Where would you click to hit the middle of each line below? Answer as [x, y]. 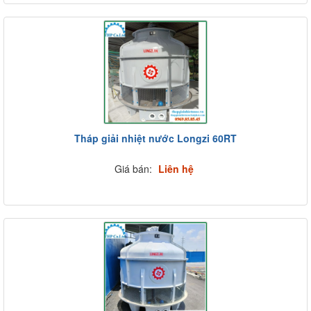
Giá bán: [134, 169]
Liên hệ [176, 169]
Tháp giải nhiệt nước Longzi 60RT [155, 138]
